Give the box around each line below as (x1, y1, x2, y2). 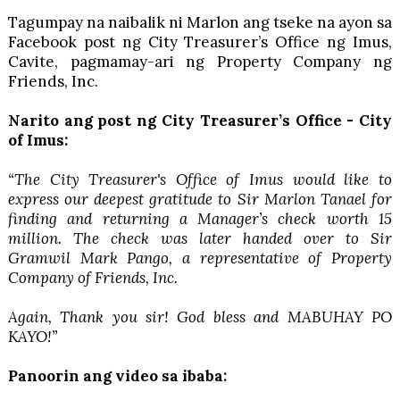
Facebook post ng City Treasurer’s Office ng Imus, (7, 31, 393, 52)
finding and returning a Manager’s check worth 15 (7, 208, 393, 229)
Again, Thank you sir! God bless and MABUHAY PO (7, 306, 393, 327)
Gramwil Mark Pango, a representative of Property (7, 247, 393, 268)
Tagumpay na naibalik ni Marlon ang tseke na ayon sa (7, 12, 393, 32)
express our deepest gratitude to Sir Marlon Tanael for (7, 188, 393, 209)
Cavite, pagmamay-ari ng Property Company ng (7, 51, 393, 71)
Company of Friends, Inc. (7, 267, 178, 287)
